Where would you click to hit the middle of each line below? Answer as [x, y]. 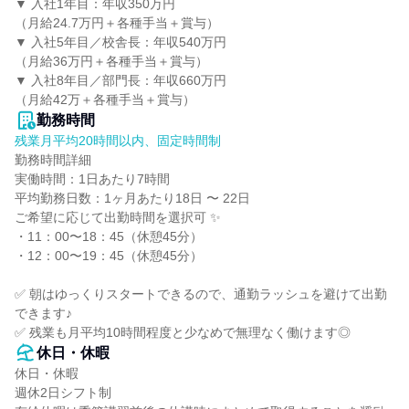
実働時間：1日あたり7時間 [92, 179]
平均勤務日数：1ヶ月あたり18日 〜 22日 [132, 198]
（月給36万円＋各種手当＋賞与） [111, 61]
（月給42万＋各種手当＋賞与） [105, 100]
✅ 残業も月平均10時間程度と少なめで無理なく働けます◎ [183, 332]
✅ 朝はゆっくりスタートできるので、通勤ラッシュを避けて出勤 [201, 294]
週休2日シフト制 [63, 393]
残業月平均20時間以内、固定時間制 [118, 141]
